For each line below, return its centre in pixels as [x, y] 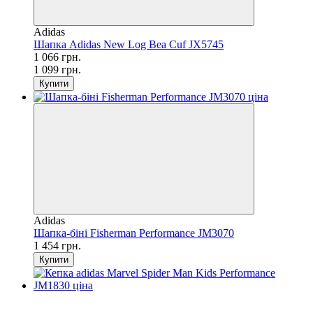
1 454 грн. [57, 245]
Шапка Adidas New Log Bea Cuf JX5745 [129, 44]
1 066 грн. [57, 57]
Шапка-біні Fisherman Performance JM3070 [134, 233]
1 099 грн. [57, 69]
